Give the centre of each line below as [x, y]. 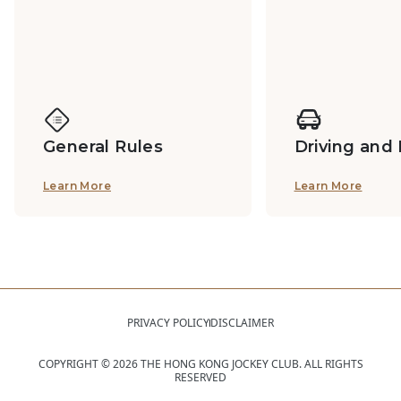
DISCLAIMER [242, 323]
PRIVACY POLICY [168, 323]
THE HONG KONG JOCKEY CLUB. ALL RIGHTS [250, 364]
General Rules [103, 147]
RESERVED [200, 378]
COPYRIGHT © [75, 364]
